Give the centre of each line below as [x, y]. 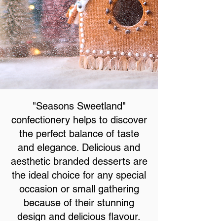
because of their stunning [79, 203]
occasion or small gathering [79, 189]
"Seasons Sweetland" [79, 106]
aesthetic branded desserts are [79, 161]
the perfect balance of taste [79, 134]
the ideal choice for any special [79, 175]
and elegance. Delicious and [79, 147]
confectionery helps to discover [79, 120]
